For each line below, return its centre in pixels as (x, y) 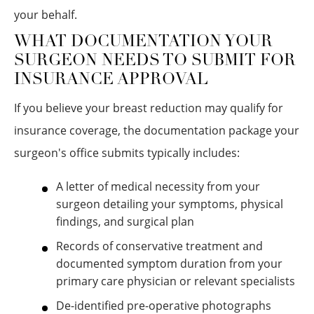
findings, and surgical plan (125, 221)
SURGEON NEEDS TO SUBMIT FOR (155, 61)
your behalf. (46, 15)
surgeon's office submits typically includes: (127, 153)
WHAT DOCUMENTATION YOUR (143, 42)
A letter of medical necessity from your (158, 186)
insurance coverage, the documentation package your (157, 130)
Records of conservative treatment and (159, 246)
